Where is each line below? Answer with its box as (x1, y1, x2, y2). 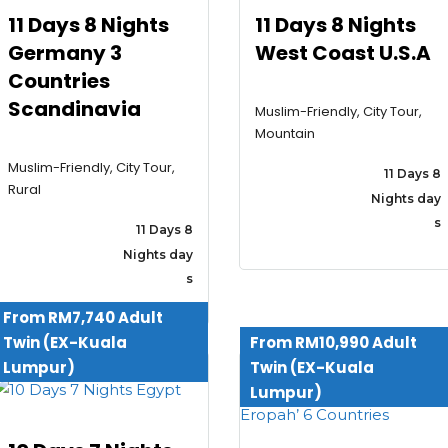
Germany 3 (7, 39, 122, 68)
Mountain (255, 124, 315, 144)
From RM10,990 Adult (250, 332, 417, 354)
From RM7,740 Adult (2, 307, 163, 329)
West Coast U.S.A (255, 39, 431, 68)
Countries (7, 67, 110, 96)
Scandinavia (7, 95, 141, 124)
